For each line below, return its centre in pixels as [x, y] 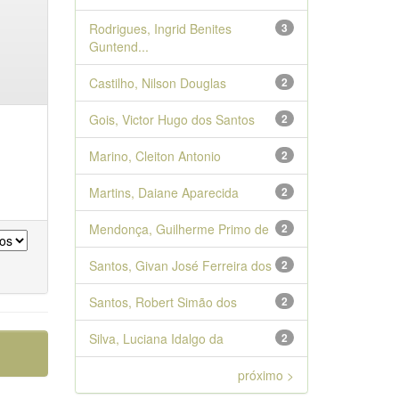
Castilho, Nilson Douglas [157, 83]
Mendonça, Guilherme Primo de [179, 229]
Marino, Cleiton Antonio [155, 156]
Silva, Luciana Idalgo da [156, 338]
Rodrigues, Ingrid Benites [160, 28]
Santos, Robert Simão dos [163, 302]
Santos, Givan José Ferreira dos [180, 265]
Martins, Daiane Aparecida [163, 192]
